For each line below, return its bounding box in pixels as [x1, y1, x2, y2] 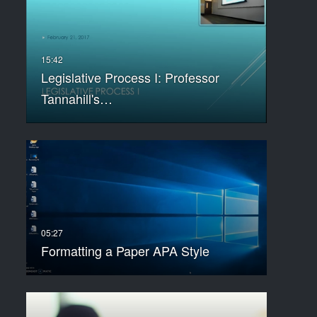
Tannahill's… [40, 89, 113, 108]
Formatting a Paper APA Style [40, 241, 209, 260]
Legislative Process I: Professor [40, 68, 219, 87]
